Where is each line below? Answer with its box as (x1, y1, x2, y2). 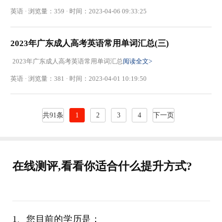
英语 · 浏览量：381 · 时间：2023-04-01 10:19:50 (10, 74, 147, 82)
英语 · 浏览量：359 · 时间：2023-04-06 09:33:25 (10, 7, 147, 15)
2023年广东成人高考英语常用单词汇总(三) (10, 39, 169, 49)
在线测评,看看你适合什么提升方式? (12, 160, 192, 173)
